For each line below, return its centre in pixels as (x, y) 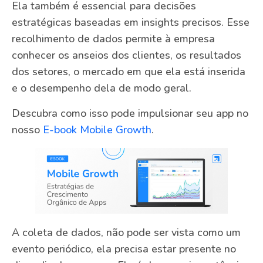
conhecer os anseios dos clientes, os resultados (127, 55)
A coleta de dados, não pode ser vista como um (126, 233)
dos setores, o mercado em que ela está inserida (129, 72)
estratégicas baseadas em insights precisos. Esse (131, 23)
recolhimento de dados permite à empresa (113, 39)
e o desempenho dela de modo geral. (102, 88)
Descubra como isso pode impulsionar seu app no (130, 113)
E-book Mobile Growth (97, 129)
